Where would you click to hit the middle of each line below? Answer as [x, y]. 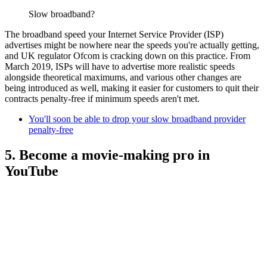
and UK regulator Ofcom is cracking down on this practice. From [128, 56]
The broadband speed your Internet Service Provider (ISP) [114, 35]
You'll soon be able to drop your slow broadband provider [137, 119]
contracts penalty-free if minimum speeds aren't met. [102, 99]
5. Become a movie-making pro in [107, 155]
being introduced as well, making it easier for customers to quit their [132, 88]
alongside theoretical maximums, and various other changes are [123, 77]
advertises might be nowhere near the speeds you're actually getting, [132, 45]
